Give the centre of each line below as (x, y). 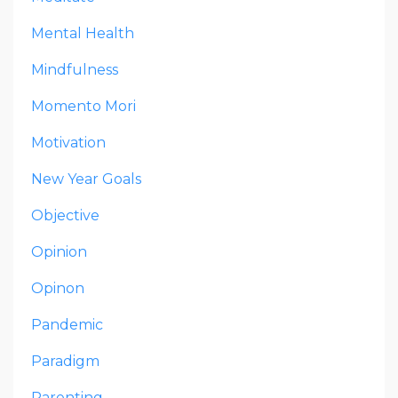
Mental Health (83, 33)
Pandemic (67, 324)
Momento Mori (84, 106)
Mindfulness (75, 69)
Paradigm (65, 361)
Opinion (59, 251)
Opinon (58, 288)
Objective (65, 215)
